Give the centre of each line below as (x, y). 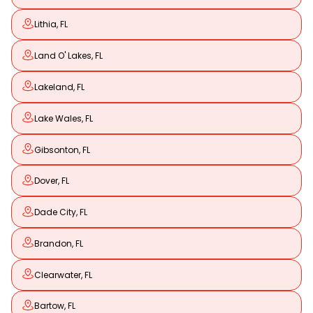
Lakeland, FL (59, 87)
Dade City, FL (61, 212)
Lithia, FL (51, 24)
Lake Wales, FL (64, 118)
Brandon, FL (59, 243)
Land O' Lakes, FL (68, 56)
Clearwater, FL (63, 275)
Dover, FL (52, 181)
